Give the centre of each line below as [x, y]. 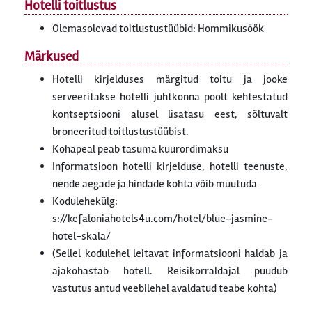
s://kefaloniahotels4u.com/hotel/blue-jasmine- [163, 219]
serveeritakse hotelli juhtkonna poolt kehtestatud [170, 97]
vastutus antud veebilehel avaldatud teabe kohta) [165, 289]
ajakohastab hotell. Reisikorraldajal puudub [170, 271]
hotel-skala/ [81, 236]
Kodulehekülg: [85, 202]
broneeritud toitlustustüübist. [120, 132]
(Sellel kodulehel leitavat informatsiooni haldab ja [170, 254]
